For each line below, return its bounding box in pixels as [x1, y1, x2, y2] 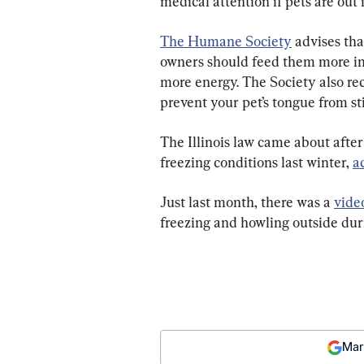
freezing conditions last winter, [160, 154, 353, 171]
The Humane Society [160, 32, 292, 50]
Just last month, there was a [160, 193, 334, 211]
